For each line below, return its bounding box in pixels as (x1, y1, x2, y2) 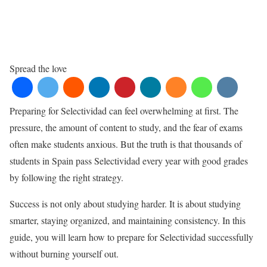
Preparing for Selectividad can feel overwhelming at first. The (10, 104, 238, 117)
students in (10, 154, 52, 167)
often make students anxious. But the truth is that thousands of (10, 138, 242, 151)
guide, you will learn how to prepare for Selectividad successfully (10, 231, 253, 244)
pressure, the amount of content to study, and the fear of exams (10, 121, 243, 134)
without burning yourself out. (10, 247, 119, 260)
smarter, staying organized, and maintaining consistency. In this (10, 214, 246, 227)
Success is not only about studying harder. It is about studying (10, 197, 241, 210)
